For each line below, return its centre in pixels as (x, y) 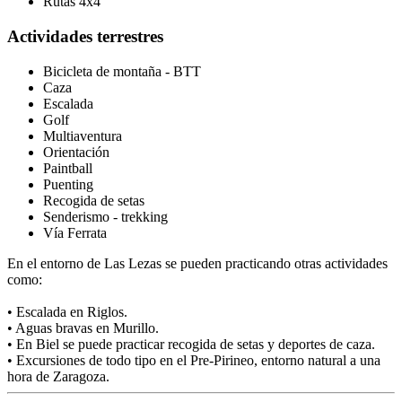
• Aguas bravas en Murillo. (83, 328)
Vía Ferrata (75, 232)
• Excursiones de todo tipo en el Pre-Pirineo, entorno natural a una (194, 360)
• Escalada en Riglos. (67, 311)
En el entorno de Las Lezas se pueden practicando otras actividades (197, 263)
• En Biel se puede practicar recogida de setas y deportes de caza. (191, 344)
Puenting (68, 184)
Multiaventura (83, 135)
